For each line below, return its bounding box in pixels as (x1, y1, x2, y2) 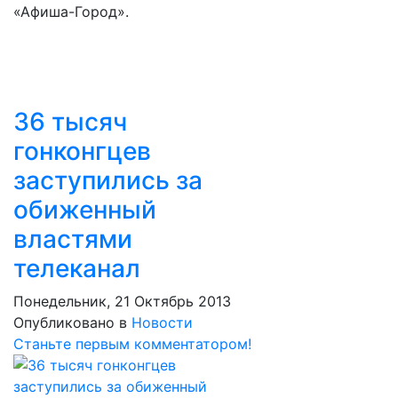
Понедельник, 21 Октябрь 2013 (13, 292, 231, 310)
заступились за (13, 165, 203, 195)
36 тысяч (13, 107, 127, 137)
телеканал (13, 253, 140, 283)
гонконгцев (13, 136, 151, 166)
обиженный (13, 195, 156, 225)
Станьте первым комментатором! (13, 335, 251, 353)
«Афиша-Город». (13, 3, 129, 20)
